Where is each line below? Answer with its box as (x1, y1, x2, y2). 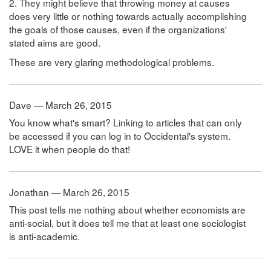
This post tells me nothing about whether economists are (9, 202, 246, 216)
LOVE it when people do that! (9, 142, 130, 156)
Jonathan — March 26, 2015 (9, 184, 129, 198)
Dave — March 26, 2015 (9, 98, 112, 112)
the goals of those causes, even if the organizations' (9, 22, 227, 36)
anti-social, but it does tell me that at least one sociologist (9, 215, 246, 229)
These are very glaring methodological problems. (9, 55, 214, 69)
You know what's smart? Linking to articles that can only (9, 116, 242, 129)
